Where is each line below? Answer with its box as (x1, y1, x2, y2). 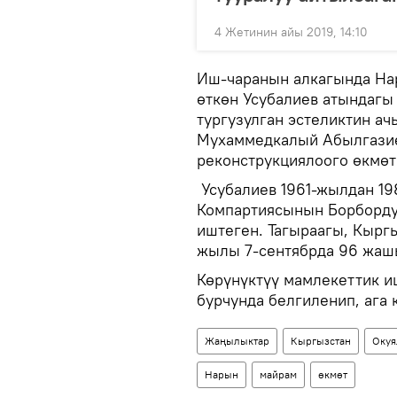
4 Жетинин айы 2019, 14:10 (214, 24, 368, 40)
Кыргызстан (291, 334, 351, 347)
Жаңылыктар (205, 334, 269, 347)
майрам (260, 368, 297, 381)
